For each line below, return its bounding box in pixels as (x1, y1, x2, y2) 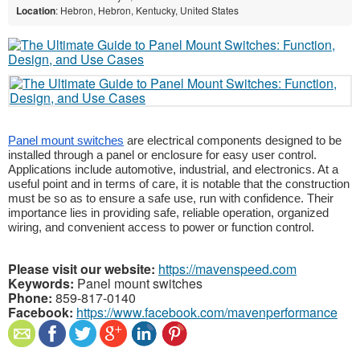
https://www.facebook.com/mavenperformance (76, 302, 337, 321)
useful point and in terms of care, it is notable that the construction (8, 177, 350, 190)
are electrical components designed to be (124, 133, 342, 147)
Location (16, 2, 55, 18)
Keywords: (8, 273, 74, 292)
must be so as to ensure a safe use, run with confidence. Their (8, 191, 333, 205)
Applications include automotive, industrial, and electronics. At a (8, 162, 338, 176)
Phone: (8, 288, 52, 307)
